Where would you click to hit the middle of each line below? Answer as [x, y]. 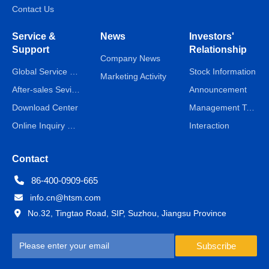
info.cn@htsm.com [62, 197]
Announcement [218, 89]
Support [31, 49]
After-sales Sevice [76, 89]
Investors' [211, 36]
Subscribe [216, 246]
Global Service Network [74, 71]
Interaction [209, 125]
